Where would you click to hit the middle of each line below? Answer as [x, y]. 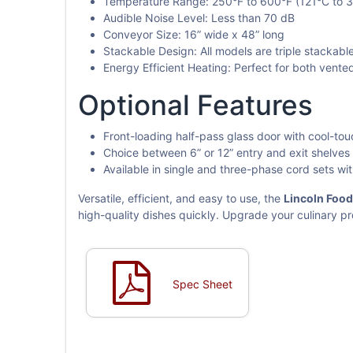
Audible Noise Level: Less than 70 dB [199, 18]
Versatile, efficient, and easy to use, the [180, 199]
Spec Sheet [202, 284]
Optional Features [195, 105]
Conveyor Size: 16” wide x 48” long [193, 35]
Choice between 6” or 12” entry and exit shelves [226, 153]
